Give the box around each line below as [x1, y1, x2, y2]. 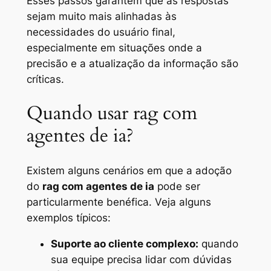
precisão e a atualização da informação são [26, 57, 238, 70]
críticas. [26, 73, 64, 85]
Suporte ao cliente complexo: [50, 237, 198, 250]
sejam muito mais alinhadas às [26, 10, 177, 22]
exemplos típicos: [26, 211, 111, 224]
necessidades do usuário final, [26, 25, 175, 38]
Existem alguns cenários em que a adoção [26, 164, 232, 177]
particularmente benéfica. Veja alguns [26, 195, 211, 208]
